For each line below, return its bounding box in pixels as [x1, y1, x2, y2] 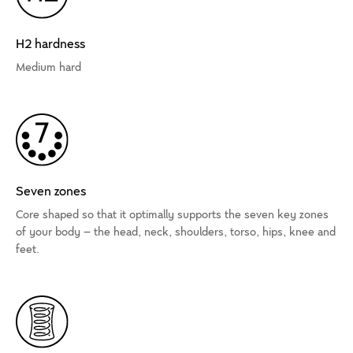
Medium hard [16, 61, 81, 75]
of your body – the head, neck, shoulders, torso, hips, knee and [16, 225, 336, 240]
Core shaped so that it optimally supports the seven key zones [16, 208, 329, 222]
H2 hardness [16, 37, 85, 52]
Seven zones [16, 184, 86, 199]
